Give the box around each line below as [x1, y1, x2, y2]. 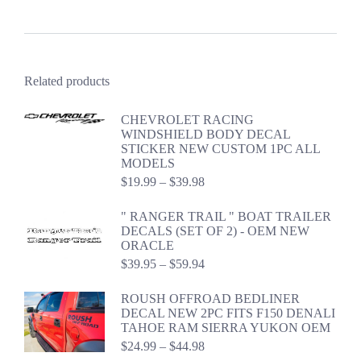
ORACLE [121, 239, 174, 253]
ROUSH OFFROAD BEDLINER [121, 292, 300, 306]
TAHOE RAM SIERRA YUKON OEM [121, 321, 330, 335]
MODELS [121, 156, 175, 171]
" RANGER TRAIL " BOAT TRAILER [121, 210, 331, 224]
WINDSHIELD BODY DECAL [121, 127, 290, 142]
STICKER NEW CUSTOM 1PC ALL [121, 142, 320, 156]
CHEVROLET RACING [121, 113, 254, 127]
